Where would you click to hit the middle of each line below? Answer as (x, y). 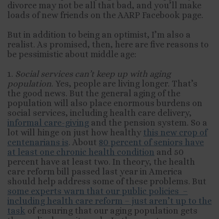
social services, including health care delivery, (99, 113)
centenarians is (38, 142)
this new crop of (175, 132)
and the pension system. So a (148, 123)
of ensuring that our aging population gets (111, 211)
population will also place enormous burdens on (105, 103)
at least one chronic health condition (81, 152)
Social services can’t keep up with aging (93, 74)
